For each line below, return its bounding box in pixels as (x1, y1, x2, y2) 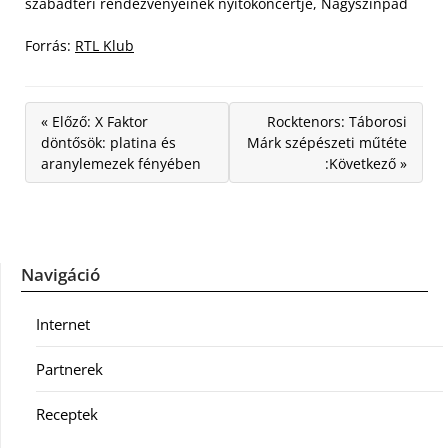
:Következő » (325, 154, 407, 173)
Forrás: (25, 36, 75, 55)
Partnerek (36, 359, 103, 379)
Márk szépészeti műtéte (247, 133, 407, 152)
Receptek (36, 404, 98, 424)
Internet (36, 314, 90, 334)
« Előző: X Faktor (41, 112, 148, 131)
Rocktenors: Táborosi (267, 112, 407, 131)
